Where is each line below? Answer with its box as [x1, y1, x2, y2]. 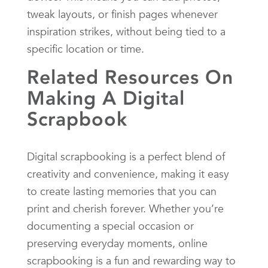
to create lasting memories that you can [27, 184, 217, 198]
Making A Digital [27, 86, 185, 109]
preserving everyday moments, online [27, 236, 208, 250]
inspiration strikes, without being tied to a [27, 24, 226, 38]
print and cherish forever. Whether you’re [27, 201, 224, 215]
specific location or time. [27, 41, 144, 56]
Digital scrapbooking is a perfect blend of [27, 149, 225, 163]
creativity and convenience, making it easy [27, 166, 229, 181]
